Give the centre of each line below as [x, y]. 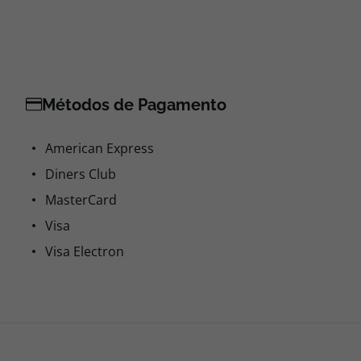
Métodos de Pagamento [134, 105]
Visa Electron [85, 251]
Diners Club [81, 174]
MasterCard [81, 200]
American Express [100, 148]
